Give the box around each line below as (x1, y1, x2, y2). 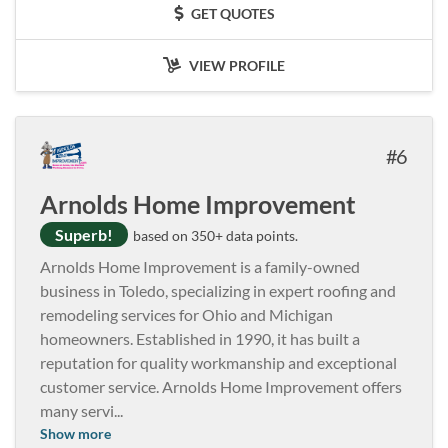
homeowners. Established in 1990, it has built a (40, 328, 360, 348)
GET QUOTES (187, 4, 275, 22)
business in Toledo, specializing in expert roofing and (40, 280, 396, 300)
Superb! (55, 224, 113, 244)
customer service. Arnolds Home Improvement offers (40, 376, 402, 396)
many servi (40, 400, 114, 420)
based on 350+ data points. (130, 226, 298, 244)
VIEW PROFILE (186, 56, 285, 74)
